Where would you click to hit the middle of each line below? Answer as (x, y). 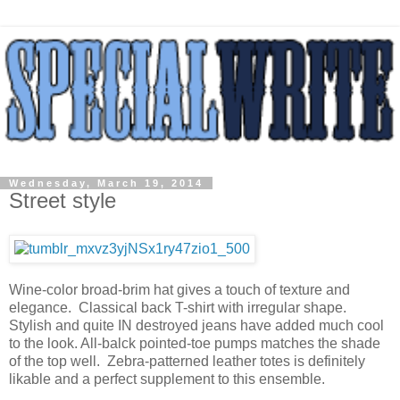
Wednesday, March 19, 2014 (106, 183)
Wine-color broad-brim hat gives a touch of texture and (179, 290)
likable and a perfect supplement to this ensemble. (167, 379)
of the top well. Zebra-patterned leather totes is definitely (187, 362)
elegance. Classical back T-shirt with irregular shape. (178, 308)
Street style (62, 201)
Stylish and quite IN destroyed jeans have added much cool (196, 326)
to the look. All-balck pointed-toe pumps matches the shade (195, 344)
